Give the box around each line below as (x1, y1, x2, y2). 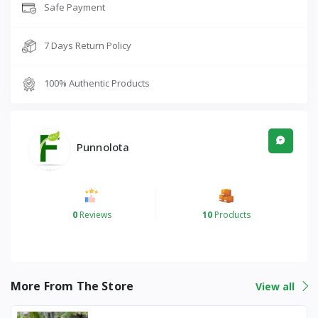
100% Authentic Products (44, 77, 150, 90)
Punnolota (77, 139, 130, 154)
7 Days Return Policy (44, 38, 131, 52)
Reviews (77, 208, 111, 221)
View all (256, 279, 297, 293)
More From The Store (11, 278, 134, 294)
